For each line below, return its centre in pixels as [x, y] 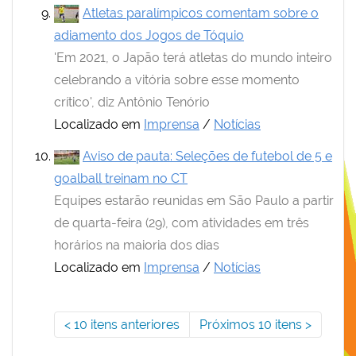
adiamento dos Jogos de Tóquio [149, 35]
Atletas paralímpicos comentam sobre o [201, 13]
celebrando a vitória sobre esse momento [177, 80]
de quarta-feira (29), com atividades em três [182, 223]
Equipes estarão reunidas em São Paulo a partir [194, 201]
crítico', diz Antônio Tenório [132, 102]
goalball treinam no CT [121, 178]
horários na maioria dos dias [137, 245]
